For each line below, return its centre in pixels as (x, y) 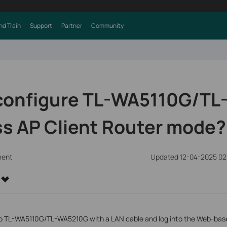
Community (107, 26)
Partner (71, 26)
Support (41, 26)
